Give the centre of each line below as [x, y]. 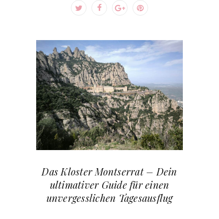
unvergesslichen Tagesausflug [109, 198]
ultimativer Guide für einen [109, 185]
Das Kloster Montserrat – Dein [109, 171]
